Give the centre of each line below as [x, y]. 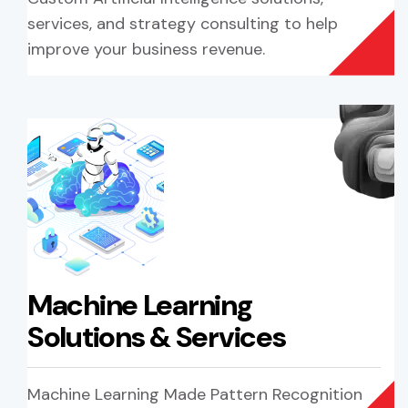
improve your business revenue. [146, 49]
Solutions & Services [157, 337]
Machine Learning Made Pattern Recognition [195, 395]
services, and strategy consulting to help [183, 23]
